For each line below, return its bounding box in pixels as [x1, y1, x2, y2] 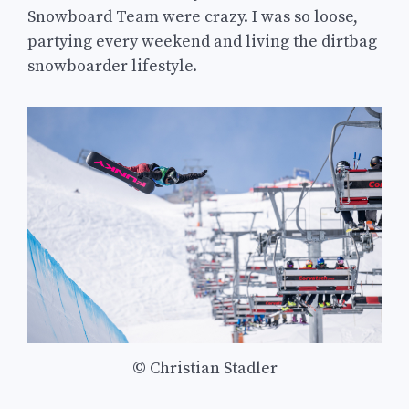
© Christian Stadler [131, 358, 278, 380]
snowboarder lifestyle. [27, 56, 197, 78]
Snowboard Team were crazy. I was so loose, [27, 6, 358, 28]
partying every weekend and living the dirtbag [27, 31, 377, 53]
